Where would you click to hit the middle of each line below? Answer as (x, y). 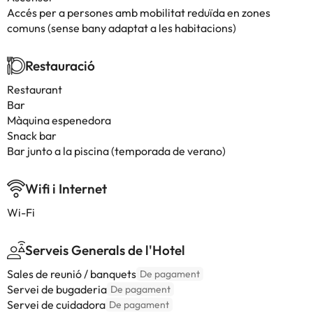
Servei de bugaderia (57, 289)
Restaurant (35, 89)
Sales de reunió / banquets (72, 274)
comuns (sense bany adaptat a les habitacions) (122, 28)
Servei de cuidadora (56, 305)
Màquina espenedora (59, 120)
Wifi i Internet (66, 189)
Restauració (60, 66)
